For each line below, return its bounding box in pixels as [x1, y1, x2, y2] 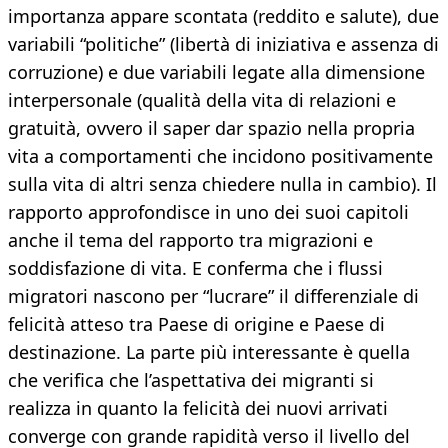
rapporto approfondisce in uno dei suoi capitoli [8, 200, 409, 225]
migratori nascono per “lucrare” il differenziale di [8, 284, 419, 309]
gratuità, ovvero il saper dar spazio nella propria [8, 116, 415, 141]
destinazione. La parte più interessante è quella [8, 340, 410, 365]
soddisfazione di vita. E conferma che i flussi [8, 256, 383, 281]
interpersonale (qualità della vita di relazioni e [8, 88, 396, 113]
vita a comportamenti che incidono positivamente [8, 144, 433, 169]
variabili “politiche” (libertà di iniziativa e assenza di [8, 32, 439, 57]
